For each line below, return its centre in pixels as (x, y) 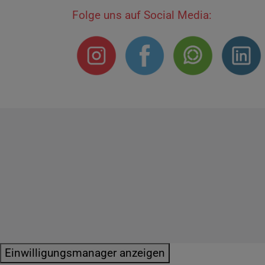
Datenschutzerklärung (201, 188)
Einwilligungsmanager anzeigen (85, 253)
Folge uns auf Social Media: (142, 15)
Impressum (119, 188)
